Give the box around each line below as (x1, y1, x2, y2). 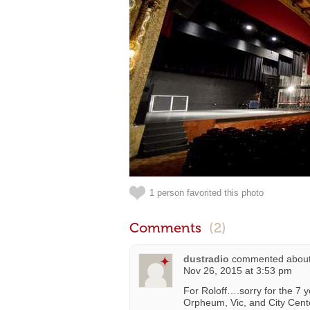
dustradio (183, 253, 229, 264)
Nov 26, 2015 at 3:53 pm (183, 265, 292, 276)
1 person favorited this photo (149, 188, 264, 198)
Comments (129, 219, 205, 236)
